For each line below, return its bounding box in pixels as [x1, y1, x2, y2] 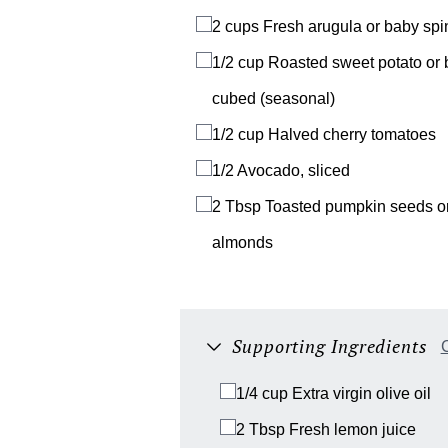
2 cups [212, 18, 259, 36]
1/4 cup [236, 385, 288, 403]
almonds [212, 234, 273, 252]
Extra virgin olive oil [292, 385, 431, 403]
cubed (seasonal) [212, 90, 335, 108]
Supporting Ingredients [232, 334, 428, 359]
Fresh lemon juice [289, 421, 416, 439]
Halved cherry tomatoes [268, 126, 436, 144]
